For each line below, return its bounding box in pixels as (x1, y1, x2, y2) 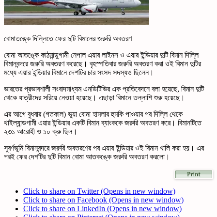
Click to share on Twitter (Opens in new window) (23, 186, 175, 195)
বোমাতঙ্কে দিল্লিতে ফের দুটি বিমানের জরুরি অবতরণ (4, 34, 132, 43)
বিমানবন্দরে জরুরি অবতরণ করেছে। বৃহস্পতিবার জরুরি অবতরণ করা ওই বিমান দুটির (4, 60, 201, 68)
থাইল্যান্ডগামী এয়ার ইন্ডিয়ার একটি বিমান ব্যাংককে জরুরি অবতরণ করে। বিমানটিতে (4, 119, 201, 127)
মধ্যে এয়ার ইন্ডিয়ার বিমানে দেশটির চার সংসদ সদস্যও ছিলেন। (4, 68, 154, 77)
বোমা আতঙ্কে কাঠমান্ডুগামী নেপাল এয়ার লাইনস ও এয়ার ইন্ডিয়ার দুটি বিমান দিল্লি (4, 51, 199, 60)
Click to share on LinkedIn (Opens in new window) (23, 204, 182, 213)
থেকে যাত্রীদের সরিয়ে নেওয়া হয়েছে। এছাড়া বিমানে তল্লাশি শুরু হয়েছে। (4, 93, 185, 102)
